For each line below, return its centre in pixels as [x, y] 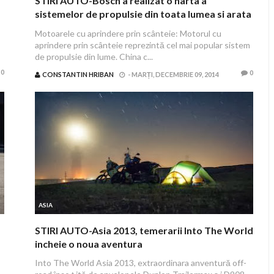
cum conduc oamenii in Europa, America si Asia [139, 27]
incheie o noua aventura [88, 244]
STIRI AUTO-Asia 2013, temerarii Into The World [144, 230]
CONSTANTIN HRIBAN [78, 74]
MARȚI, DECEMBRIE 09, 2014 [175, 74]
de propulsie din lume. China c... [94, 57]
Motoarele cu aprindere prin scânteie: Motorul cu [128, 33]
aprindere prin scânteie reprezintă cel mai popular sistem [142, 45]
